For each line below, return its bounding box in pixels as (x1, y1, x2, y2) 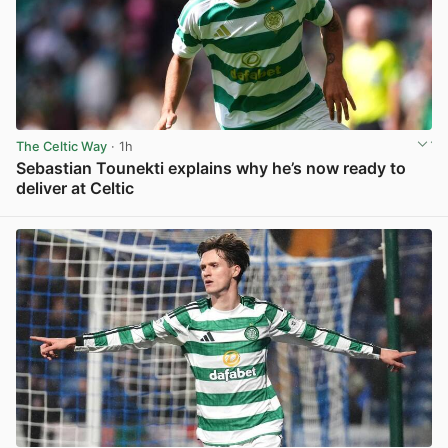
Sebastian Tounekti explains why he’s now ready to (16, 157, 406, 178)
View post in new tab (302, 202, 430, 218)
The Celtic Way (16, 139, 107, 155)
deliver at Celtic (16, 177, 134, 198)
